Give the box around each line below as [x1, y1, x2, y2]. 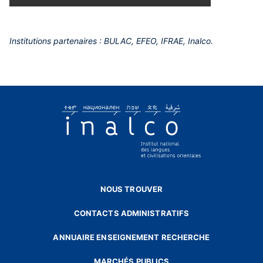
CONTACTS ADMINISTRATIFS [73, 208, 190, 218]
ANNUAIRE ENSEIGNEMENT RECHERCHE [53, 232, 210, 242]
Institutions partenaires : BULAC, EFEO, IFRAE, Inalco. [9, 36, 213, 46]
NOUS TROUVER [100, 184, 163, 194]
